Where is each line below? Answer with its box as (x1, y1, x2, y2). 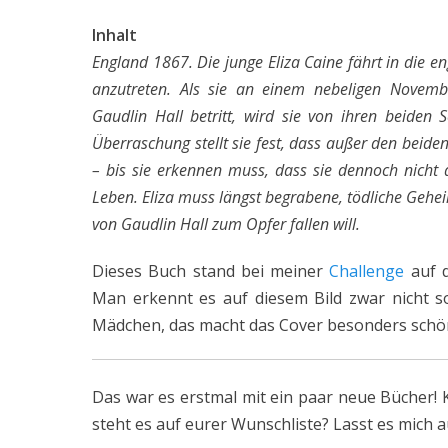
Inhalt (92, 23, 137, 46)
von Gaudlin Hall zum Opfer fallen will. (92, 212, 360, 235)
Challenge (329, 259, 405, 282)
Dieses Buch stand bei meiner (92, 259, 330, 282)
